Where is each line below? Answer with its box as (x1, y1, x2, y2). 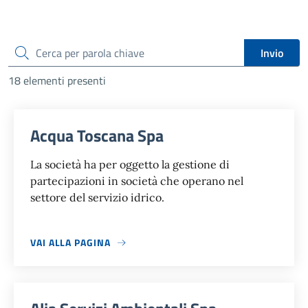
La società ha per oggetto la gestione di (30, 157, 230, 172)
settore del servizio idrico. (30, 190, 164, 205)
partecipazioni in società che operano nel (30, 174, 243, 188)
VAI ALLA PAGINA (30, 235, 111, 250)
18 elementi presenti (8, 72, 106, 89)
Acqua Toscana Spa (30, 123, 164, 148)
